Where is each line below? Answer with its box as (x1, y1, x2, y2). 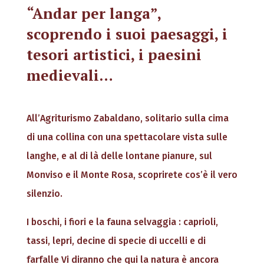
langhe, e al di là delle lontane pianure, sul (26, 150, 212, 162)
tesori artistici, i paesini (26, 45, 202, 65)
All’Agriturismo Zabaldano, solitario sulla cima (26, 113, 229, 124)
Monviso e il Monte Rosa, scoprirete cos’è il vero (26, 169, 237, 181)
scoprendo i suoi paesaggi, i (26, 24, 227, 44)
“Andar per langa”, (26, 4, 161, 24)
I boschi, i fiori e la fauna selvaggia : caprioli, (26, 216, 218, 228)
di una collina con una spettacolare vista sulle (26, 131, 227, 143)
